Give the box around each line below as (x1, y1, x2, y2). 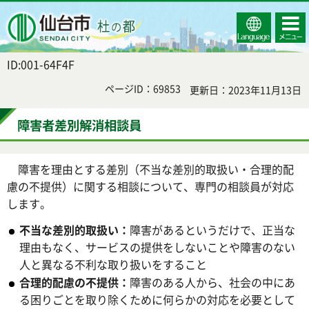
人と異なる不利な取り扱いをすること (19, 255, 207, 272)
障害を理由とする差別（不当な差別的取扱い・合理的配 (7, 161, 294, 178)
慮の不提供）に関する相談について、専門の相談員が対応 (7, 178, 294, 195)
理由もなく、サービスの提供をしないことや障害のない (19, 238, 295, 255)
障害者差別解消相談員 (17, 116, 141, 134)
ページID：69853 (105, 81, 181, 95)
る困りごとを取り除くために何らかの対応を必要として (19, 290, 295, 308)
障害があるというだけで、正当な (130, 221, 295, 238)
